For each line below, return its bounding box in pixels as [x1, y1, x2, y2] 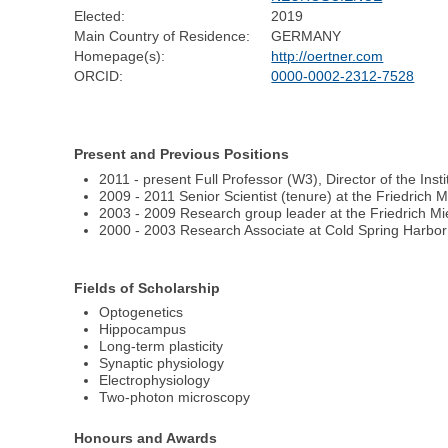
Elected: [74, 8, 126, 25]
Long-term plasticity [99, 338, 224, 355]
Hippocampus [99, 321, 187, 338]
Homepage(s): [74, 48, 166, 65]
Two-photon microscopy [99, 389, 251, 406]
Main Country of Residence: [74, 28, 251, 45]
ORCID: [74, 68, 124, 85]
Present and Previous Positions [74, 146, 290, 163]
